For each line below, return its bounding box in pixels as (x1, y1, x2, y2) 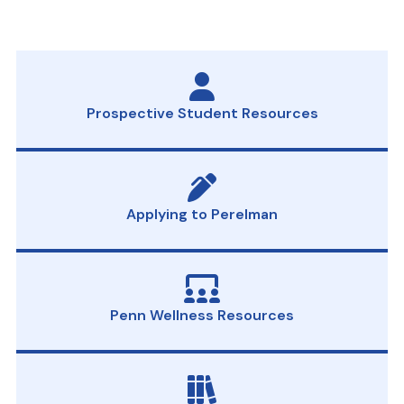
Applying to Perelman (126, 205, 278, 224)
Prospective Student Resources (86, 104, 318, 123)
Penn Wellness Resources (110, 306, 294, 325)
